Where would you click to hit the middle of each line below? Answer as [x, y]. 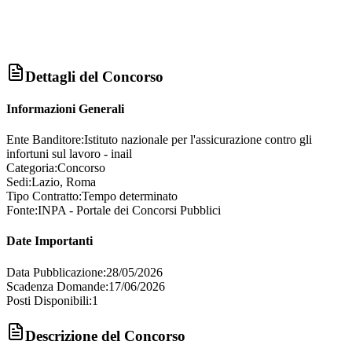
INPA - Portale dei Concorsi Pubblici [129, 211]
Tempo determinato [130, 196]
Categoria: [32, 168]
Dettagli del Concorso [94, 76]
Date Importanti [49, 241]
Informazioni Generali [65, 108]
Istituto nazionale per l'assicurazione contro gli [198, 140]
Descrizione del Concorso [105, 336]
